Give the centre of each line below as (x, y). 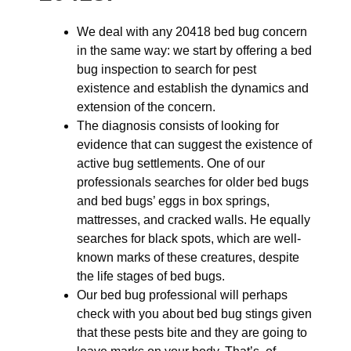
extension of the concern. (146, 107)
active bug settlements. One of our (171, 163)
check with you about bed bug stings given (194, 314)
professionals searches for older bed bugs (193, 182)
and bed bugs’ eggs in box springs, (173, 201)
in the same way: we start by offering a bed (194, 51)
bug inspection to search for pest (166, 69)
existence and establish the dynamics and (193, 88)
